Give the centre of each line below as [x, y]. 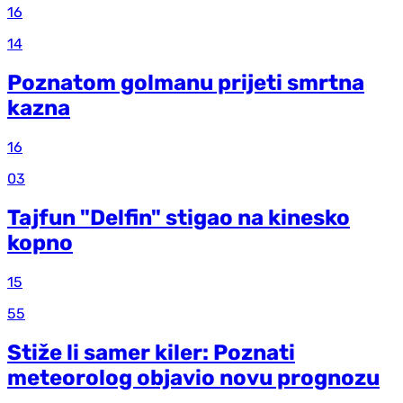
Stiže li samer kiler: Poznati [151, 352]
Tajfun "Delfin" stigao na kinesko [179, 217]
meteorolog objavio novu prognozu [193, 377]
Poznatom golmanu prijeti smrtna [186, 83]
